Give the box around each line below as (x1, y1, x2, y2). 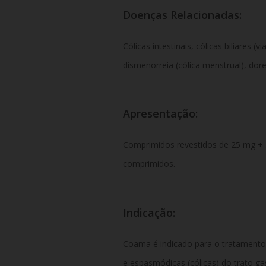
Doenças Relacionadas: (122, 7, 242, 22)
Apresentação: (122, 106, 198, 121)
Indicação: (122, 205, 175, 220)
